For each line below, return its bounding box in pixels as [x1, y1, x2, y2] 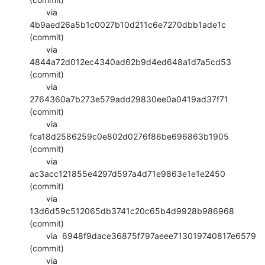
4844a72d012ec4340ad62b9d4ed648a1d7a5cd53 [30, 56, 231, 67]
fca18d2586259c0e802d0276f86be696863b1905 [30, 131, 229, 141]
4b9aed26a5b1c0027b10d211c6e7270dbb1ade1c [30, 19, 226, 30]
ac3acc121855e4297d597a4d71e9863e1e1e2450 [30, 168, 225, 179]
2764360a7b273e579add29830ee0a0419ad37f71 [30, 93, 228, 104]
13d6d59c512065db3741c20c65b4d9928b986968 [30, 205, 234, 216]
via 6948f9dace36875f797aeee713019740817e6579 [30, 230, 46, 241]
